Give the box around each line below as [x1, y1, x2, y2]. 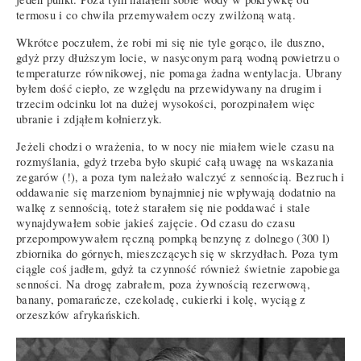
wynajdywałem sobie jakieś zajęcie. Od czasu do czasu [16, 214, 296, 230]
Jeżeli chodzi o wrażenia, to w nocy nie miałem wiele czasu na [16, 138, 334, 154]
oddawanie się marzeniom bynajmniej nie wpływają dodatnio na [16, 184, 337, 200]
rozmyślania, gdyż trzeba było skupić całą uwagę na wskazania [16, 153, 334, 169]
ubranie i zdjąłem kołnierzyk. [16, 110, 163, 127]
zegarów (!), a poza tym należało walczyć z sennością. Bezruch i [16, 168, 345, 185]
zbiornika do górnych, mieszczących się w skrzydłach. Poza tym [16, 245, 338, 261]
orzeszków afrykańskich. [16, 306, 141, 322]
